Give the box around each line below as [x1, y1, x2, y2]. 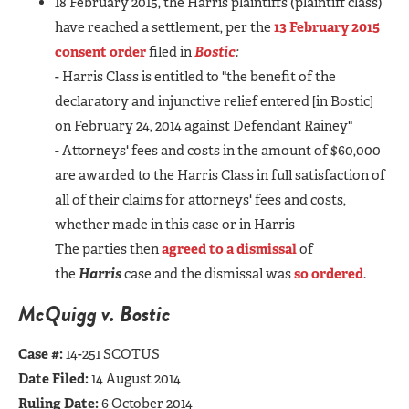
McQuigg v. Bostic [18, 297, 171, 330]
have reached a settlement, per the [55, 17, 274, 37]
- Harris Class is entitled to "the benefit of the [55, 67, 336, 86]
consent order [55, 42, 146, 61]
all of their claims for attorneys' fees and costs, [55, 190, 346, 209]
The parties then [55, 239, 162, 258]
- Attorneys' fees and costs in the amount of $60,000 [55, 141, 381, 160]
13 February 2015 [274, 17, 380, 37]
